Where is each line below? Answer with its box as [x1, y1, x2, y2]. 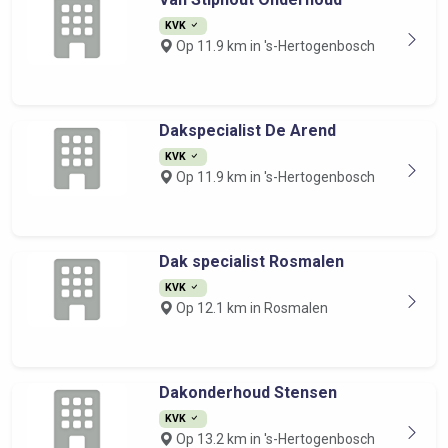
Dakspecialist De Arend [158, 121, 336, 140]
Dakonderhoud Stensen [158, 383, 337, 402]
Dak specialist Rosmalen [158, 252, 344, 271]
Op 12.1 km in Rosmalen [172, 300, 328, 316]
